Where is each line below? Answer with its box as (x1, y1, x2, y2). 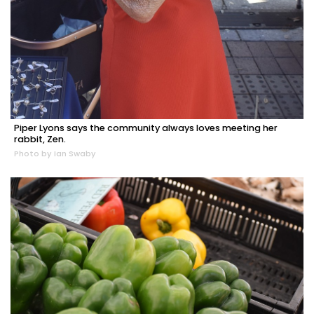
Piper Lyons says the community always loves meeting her (14, 121, 278, 134)
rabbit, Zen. (14, 132, 66, 145)
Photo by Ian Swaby (14, 147, 96, 159)
